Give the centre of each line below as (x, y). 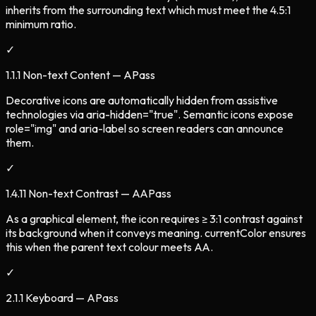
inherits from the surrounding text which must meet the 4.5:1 (148, 10)
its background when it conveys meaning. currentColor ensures (156, 232)
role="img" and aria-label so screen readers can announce (145, 128)
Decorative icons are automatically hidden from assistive (142, 100)
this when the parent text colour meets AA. (109, 247)
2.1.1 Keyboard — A (50, 297)
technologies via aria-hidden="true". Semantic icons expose (150, 114)
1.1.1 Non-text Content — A (69, 74)
